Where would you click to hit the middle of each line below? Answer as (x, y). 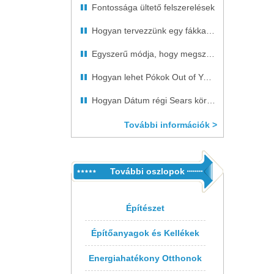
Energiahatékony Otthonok (146, 258)
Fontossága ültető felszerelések (153, 7)
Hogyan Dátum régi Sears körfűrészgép (211, 100)
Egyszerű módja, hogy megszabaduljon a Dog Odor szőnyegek (210, 54)
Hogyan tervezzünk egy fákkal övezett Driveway (210, 31)
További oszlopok (147, 171)
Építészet (146, 208)
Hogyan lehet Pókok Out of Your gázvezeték (207, 77)
